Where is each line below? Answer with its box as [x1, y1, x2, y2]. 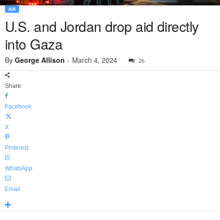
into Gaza [5, 34, 62, 54]
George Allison [15, 55, 65, 65]
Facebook [5, 103, 31, 110]
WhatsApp [5, 165, 32, 172]
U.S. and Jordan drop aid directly [5, 16, 199, 36]
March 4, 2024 [72, 55, 117, 65]
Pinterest [5, 144, 28, 152]
